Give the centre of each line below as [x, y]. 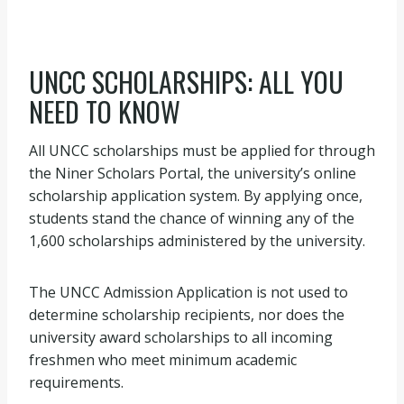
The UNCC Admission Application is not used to [188, 292]
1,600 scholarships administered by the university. [197, 241]
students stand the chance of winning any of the [192, 218]
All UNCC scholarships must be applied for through [202, 151]
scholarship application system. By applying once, [196, 196]
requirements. [76, 382]
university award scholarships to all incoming [181, 337]
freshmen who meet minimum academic [163, 360]
